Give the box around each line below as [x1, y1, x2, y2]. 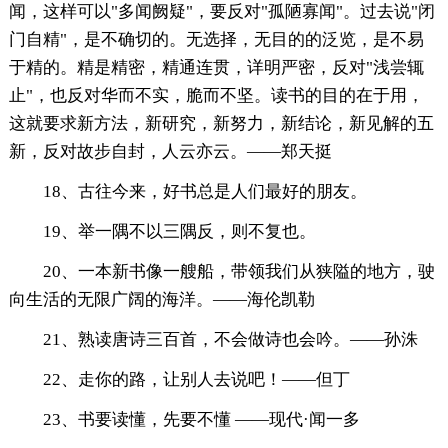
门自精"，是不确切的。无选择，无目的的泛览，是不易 [8, 30, 424, 50]
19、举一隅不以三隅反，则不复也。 [42, 222, 316, 242]
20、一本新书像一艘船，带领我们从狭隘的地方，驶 [42, 262, 435, 282]
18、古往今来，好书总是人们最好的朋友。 [42, 182, 367, 202]
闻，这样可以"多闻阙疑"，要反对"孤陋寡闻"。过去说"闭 [8, 2, 435, 22]
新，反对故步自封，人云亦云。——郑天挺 [8, 142, 332, 162]
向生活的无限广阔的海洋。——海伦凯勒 [8, 290, 315, 310]
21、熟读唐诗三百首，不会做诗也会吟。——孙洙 [42, 330, 418, 350]
